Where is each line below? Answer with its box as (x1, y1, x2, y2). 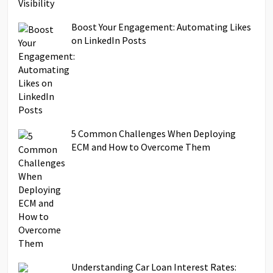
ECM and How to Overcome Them (71, 140, 211, 153)
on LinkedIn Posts (71, 34, 147, 46)
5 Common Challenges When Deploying (71, 127, 236, 140)
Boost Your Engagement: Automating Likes (71, 20, 252, 33)
